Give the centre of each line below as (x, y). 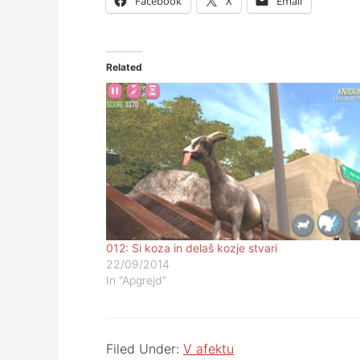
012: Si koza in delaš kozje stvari (192, 248)
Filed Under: (145, 349)
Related (124, 67)
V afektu (209, 349)
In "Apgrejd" (136, 280)
